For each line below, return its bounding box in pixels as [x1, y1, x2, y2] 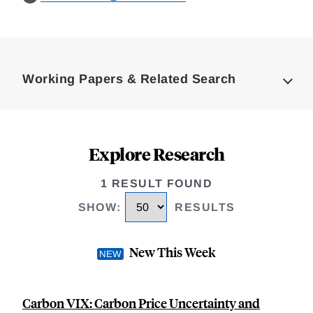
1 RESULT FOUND [100, 177, 213, 189]
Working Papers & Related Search [22, 72, 236, 86]
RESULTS [175, 201, 235, 214]
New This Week [129, 243, 216, 261]
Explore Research [88, 143, 225, 165]
